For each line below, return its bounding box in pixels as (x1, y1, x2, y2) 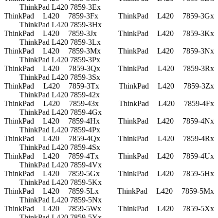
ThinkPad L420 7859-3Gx (118, 12, 215, 20)
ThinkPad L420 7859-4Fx (119, 99, 215, 108)
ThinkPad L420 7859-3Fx (4, 12, 99, 20)
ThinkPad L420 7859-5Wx (4, 204, 102, 213)
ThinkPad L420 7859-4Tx (4, 152, 99, 161)
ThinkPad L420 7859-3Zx (118, 82, 215, 91)
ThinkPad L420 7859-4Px (19, 126, 100, 134)
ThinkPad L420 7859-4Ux (118, 152, 215, 161)
